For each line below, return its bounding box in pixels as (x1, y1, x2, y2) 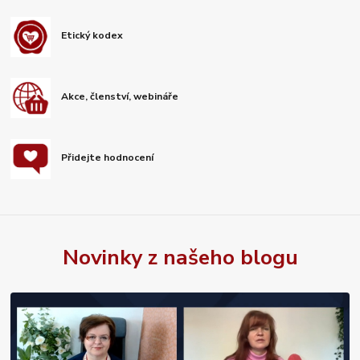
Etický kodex (61, 28, 124, 42)
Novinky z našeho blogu (62, 242, 298, 272)
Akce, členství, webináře (61, 90, 179, 104)
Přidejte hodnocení (61, 151, 154, 165)
